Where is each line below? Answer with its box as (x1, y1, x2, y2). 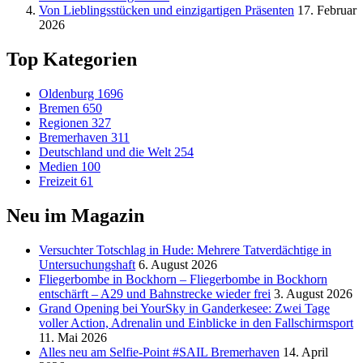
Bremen (39, 101, 83, 115)
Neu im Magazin (6, 204, 144, 226)
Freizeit (39, 174, 80, 188)
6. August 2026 (139, 257, 217, 271)
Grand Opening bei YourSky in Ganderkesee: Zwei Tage (39, 301, 330, 315)
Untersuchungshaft (39, 257, 135, 271)
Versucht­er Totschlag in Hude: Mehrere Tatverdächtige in (39, 242, 331, 257)
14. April (283, 344, 328, 359)
